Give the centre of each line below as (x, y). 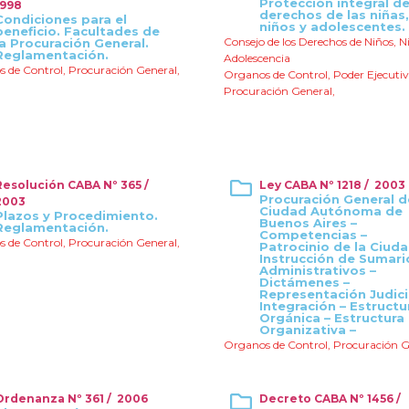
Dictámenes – (304, 282)
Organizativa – (308, 330)
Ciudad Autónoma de (331, 211)
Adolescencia (257, 58)
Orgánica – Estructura (332, 318)
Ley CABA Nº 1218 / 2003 (332, 185)
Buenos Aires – (308, 223)
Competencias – (313, 235)
